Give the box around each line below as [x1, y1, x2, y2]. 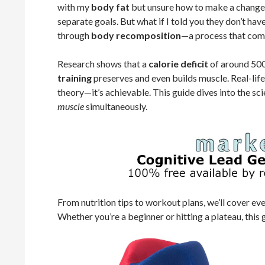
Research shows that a [57, 58, 148, 69]
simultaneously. [84, 101, 147, 112]
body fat [91, 1, 130, 12]
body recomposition [91, 30, 181, 41]
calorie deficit [148, 58, 208, 69]
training [57, 72, 92, 83]
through [57, 30, 91, 41]
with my [57, 1, 91, 12]
